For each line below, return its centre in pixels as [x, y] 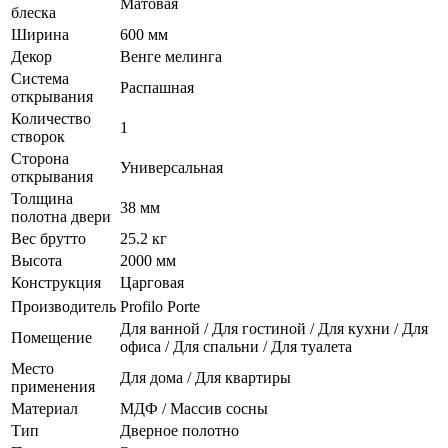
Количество [51, 119]
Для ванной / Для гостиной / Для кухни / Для [274, 329]
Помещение [51, 338]
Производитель [63, 307]
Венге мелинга [171, 57]
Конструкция [56, 283]
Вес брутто [48, 239]
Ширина [40, 35]
